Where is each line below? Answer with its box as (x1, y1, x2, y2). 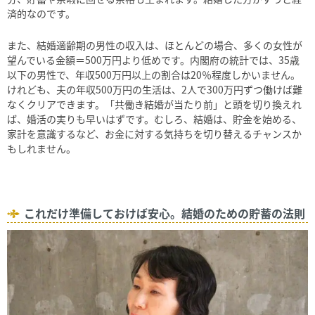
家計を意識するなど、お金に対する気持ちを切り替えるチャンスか (7, 127, 302, 141)
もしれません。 (7, 141, 76, 156)
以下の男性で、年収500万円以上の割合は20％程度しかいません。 (7, 67, 300, 82)
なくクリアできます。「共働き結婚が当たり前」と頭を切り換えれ (7, 97, 302, 112)
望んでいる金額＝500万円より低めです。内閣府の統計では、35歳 (7, 53, 300, 67)
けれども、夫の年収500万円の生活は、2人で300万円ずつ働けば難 (7, 82, 302, 97)
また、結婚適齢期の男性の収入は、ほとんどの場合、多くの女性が (7, 38, 302, 53)
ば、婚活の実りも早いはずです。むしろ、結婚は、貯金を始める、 (7, 112, 302, 127)
